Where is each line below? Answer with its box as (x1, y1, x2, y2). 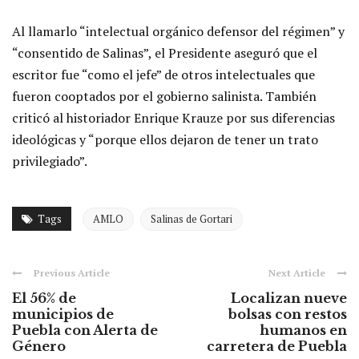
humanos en (260, 322, 347, 339)
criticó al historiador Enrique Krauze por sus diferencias (12, 109, 335, 127)
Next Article (268, 267, 325, 280)
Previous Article (34, 267, 110, 280)
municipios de (12, 306, 114, 323)
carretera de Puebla (207, 338, 347, 355)
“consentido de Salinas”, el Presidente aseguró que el (12, 44, 317, 63)
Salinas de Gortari (151, 212, 232, 227)
